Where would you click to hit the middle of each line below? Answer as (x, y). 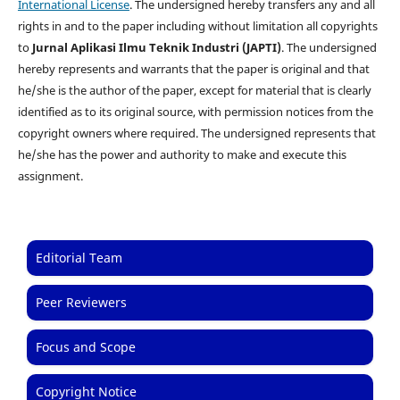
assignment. (50, 176)
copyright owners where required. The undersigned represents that (196, 133)
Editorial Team (79, 258)
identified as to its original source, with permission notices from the (195, 112)
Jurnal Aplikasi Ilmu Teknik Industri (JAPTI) (156, 48)
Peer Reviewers (81, 303)
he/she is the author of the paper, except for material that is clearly (194, 91)
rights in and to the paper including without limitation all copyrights (197, 26)
